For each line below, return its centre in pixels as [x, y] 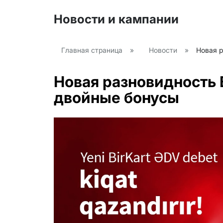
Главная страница [92, 50]
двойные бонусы [116, 98]
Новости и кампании [116, 19]
